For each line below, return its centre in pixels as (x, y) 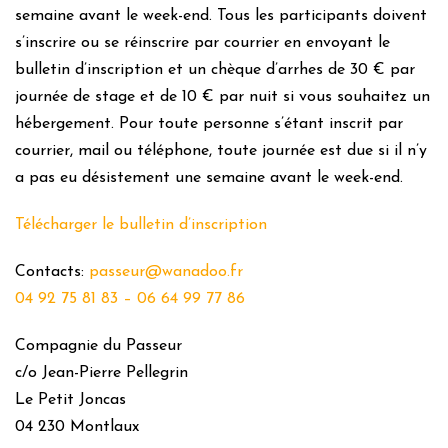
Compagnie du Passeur (98, 346)
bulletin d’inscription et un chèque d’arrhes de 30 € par (215, 70)
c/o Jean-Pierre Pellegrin (101, 373)
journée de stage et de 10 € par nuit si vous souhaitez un (222, 97)
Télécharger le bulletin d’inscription (141, 225)
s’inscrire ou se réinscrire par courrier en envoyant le (202, 43)
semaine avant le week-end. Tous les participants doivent (221, 16)
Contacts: (52, 272)
